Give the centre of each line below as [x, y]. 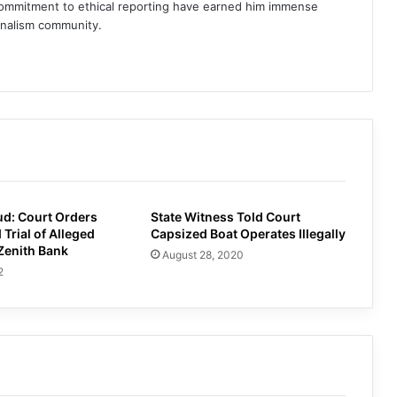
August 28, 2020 [202, 255]
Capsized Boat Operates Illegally [248, 234]
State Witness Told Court [225, 217]
